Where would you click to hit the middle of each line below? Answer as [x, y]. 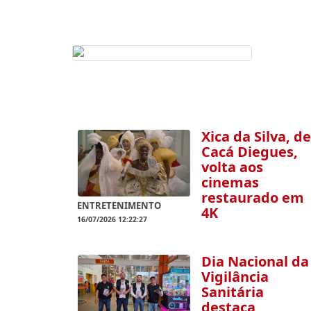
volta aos [232, 167]
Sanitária [232, 292]
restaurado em [252, 197]
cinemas [230, 182]
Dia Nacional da [255, 261]
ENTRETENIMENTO [119, 206]
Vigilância [235, 276]
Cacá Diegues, [249, 151]
